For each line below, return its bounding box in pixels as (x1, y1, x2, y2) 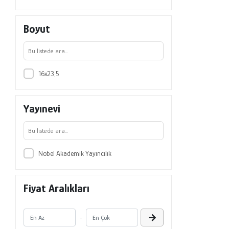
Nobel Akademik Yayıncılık (38, 149, 111, 157)
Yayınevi (24, 102, 61, 115)
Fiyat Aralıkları (24, 181, 90, 195)
